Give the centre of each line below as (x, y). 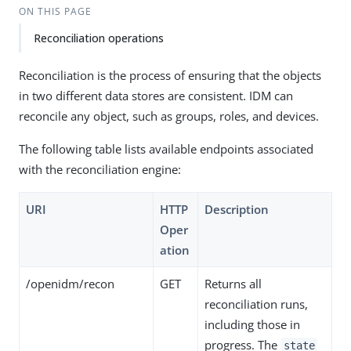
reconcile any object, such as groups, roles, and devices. (169, 116)
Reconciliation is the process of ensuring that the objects (170, 75)
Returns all (233, 284)
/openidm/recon (70, 284)
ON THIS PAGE (55, 11)
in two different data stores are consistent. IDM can (156, 96)
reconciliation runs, (256, 304)
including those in (252, 324)
